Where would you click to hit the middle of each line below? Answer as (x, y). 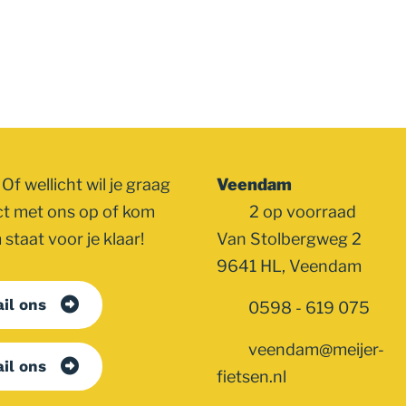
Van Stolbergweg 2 (289, 238)
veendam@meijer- (316, 349)
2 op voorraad (301, 211)
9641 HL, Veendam (289, 266)
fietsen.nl (251, 376)
